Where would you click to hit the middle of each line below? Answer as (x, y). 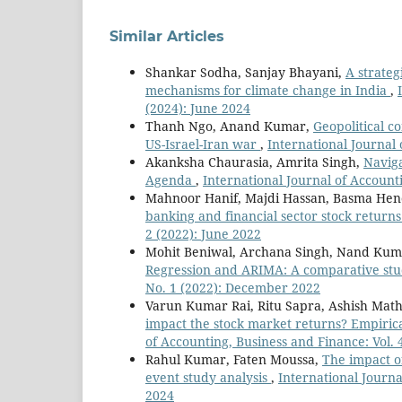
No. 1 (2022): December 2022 (233, 288)
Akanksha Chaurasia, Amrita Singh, (254, 162)
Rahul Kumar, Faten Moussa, (234, 360)
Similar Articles (167, 37)
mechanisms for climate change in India (268, 91)
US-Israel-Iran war (203, 144)
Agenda (170, 180)
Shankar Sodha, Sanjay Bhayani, (245, 73)
